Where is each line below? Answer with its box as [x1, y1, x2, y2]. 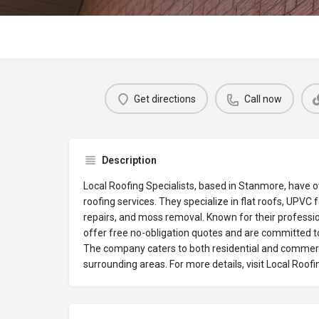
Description [102, 155, 157, 167]
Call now [244, 93, 282, 105]
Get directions [134, 93, 196, 105]
